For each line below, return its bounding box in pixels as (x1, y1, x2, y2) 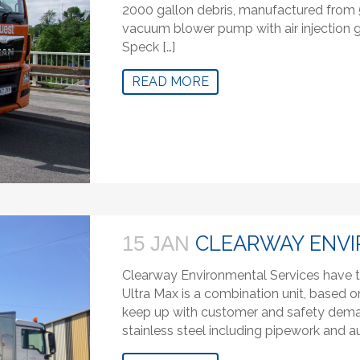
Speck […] (122, 39, 176, 55)
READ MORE (132, 73, 210, 89)
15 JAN (122, 232, 190, 256)
